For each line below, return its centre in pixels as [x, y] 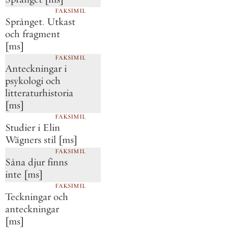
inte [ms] [24, 175]
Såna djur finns [36, 162]
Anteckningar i [36, 69]
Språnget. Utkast [40, 22]
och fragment [33, 34]
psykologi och [33, 81]
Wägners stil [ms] [41, 140]
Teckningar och [37, 197]
